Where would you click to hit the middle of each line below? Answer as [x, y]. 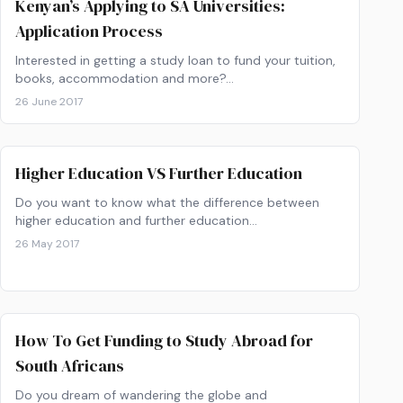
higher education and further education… [136, 220]
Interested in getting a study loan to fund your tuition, [175, 60]
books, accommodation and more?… [125, 78]
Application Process [89, 31]
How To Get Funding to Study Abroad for [164, 340]
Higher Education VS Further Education [159, 173]
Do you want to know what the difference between [167, 202]
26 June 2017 [49, 102]
